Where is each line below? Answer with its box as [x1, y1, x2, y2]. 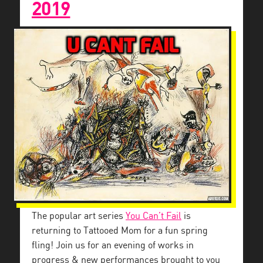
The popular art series [32, 211, 126, 221]
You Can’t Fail [126, 211, 181, 221]
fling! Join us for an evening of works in [32, 240, 194, 251]
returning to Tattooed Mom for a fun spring [32, 225, 208, 236]
